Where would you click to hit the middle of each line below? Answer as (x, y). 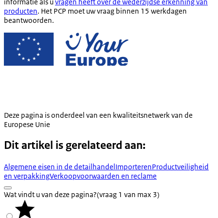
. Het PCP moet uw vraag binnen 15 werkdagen (112, 11)
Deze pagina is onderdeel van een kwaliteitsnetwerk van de (98, 115)
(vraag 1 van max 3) (128, 195)
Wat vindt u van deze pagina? (50, 195)
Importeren (134, 167)
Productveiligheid (180, 167)
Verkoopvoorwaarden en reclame (103, 176)
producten (21, 11)
